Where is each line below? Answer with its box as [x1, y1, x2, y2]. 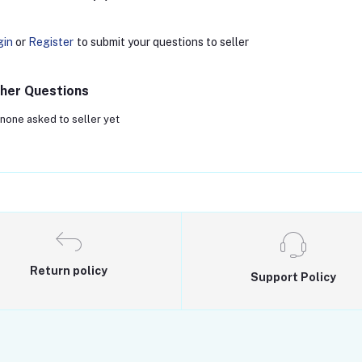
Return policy [30, 264, 108, 278]
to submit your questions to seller [76, 36, 249, 49]
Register [27, 36, 74, 49]
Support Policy [250, 271, 336, 284]
